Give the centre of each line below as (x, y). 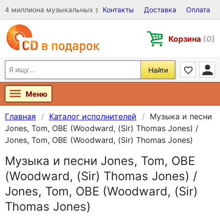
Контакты (118, 10)
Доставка (160, 10)
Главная (20, 116)
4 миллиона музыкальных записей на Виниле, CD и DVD (99, 10)
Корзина (186, 39)
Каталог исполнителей (93, 116)
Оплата (198, 10)
